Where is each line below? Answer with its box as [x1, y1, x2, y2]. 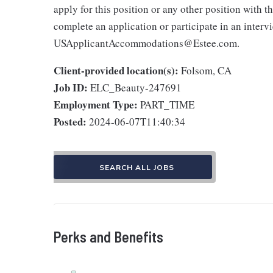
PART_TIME [140, 97, 194, 112]
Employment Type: [54, 97, 138, 112]
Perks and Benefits [54, 228, 163, 246]
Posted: [54, 114, 87, 129]
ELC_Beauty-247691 [90, 80, 182, 94]
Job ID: [54, 80, 88, 95]
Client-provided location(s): [54, 63, 179, 78]
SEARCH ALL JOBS [99, 163, 174, 172]
